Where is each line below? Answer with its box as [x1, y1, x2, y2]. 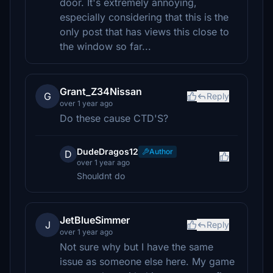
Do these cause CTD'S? [60, 112, 168, 124]
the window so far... [60, 40, 151, 52]
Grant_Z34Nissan [60, 85, 142, 97]
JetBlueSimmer [60, 214, 130, 226]
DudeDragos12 [77, 146, 138, 157]
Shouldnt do [77, 171, 125, 181]
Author [149, 147, 173, 156]
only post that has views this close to [60, 26, 229, 38]
